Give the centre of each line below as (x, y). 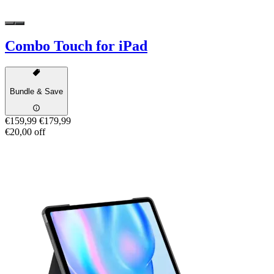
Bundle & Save (36, 91)
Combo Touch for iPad (76, 46)
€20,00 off (25, 132)
